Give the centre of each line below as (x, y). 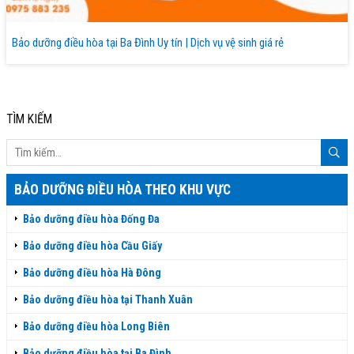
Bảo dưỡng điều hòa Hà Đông (92, 273)
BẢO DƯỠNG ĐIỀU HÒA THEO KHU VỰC (122, 190)
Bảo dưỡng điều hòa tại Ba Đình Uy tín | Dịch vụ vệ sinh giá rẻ (148, 43)
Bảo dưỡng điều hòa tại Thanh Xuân (108, 300)
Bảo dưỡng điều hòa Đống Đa (91, 219)
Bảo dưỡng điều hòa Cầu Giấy (92, 246)
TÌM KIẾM (29, 119)
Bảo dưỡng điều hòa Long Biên (96, 327)
